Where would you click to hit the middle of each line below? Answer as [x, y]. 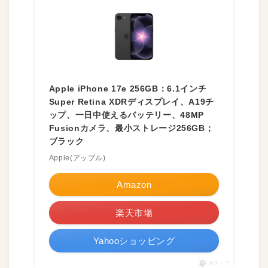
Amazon [134, 185]
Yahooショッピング [134, 241]
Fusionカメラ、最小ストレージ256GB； [131, 128]
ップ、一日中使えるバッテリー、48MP [126, 115]
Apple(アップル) [77, 158]
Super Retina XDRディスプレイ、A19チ [131, 102]
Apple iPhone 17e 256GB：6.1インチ [128, 89]
